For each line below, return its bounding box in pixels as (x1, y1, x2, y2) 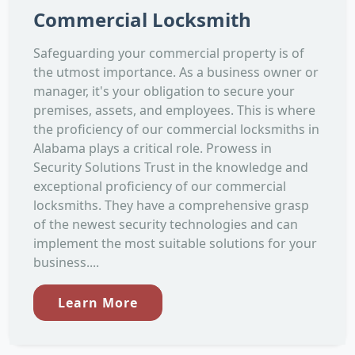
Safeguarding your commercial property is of (33, 44, 304, 62)
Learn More (58, 293, 138, 311)
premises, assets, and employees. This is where (33, 101, 315, 119)
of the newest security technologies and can (33, 215, 298, 233)
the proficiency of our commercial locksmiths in (33, 120, 319, 138)
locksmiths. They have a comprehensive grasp (33, 196, 309, 214)
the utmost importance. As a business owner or (33, 63, 319, 81)
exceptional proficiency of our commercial (33, 177, 286, 195)
